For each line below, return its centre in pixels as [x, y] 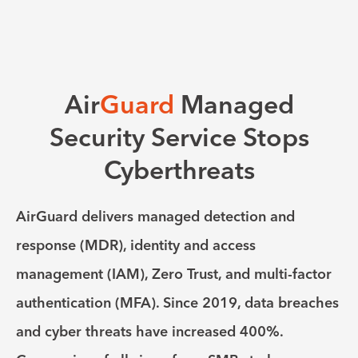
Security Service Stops [179, 137]
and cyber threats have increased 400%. [149, 332]
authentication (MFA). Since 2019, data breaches [177, 303]
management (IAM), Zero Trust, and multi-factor [174, 274]
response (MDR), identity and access [136, 245]
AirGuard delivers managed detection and [155, 217]
